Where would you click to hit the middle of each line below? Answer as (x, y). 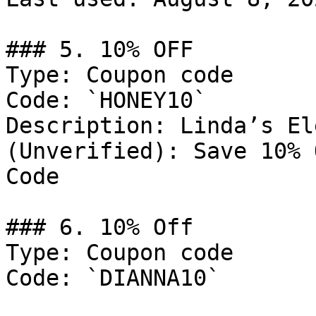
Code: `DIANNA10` (113, 278)
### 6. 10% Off (99, 227)
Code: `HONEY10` (106, 100)
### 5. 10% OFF (99, 49)
